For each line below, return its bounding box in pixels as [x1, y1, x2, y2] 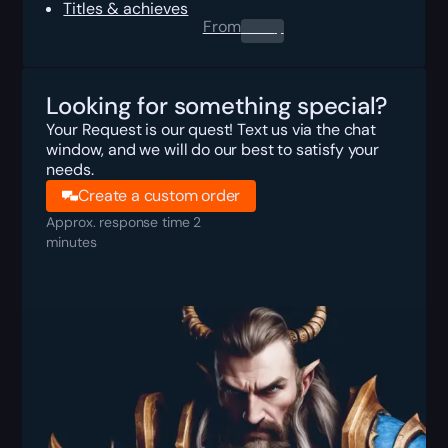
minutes [46, 233, 97, 252]
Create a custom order [78, 185, 241, 207]
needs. [46, 159, 94, 181]
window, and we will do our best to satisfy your [46, 139, 379, 161]
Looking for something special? [46, 90, 388, 122]
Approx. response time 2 [46, 213, 202, 232]
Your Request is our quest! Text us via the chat [46, 119, 376, 141]
